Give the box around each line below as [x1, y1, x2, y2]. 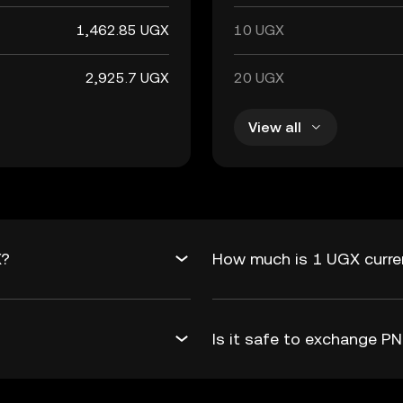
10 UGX [234, 22, 284, 39]
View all [248, 118, 301, 136]
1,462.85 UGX [76, 22, 169, 39]
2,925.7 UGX [85, 69, 169, 86]
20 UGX [234, 69, 284, 86]
